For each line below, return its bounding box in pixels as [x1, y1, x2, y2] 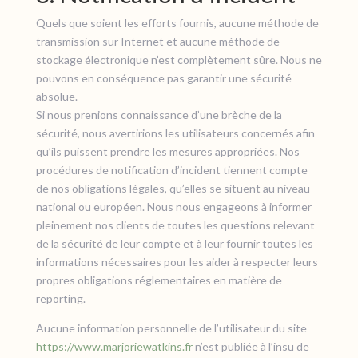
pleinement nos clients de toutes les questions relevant [35, 218, 315, 232]
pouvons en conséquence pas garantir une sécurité [35, 71, 292, 85]
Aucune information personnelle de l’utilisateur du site [35, 321, 307, 335]
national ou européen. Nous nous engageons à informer [35, 200, 312, 213]
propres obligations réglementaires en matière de [35, 273, 282, 287]
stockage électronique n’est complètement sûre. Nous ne [35, 53, 322, 66]
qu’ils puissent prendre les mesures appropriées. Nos [35, 145, 300, 158]
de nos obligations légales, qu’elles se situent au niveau [35, 181, 310, 195]
